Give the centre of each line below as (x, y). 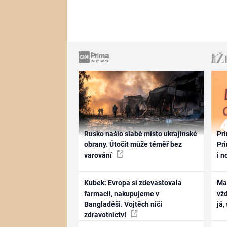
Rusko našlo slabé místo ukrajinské (140, 134)
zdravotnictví (106, 215)
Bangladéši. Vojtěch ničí (123, 204)
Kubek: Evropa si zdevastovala (133, 183)
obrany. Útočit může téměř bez (133, 144)
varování (99, 155)
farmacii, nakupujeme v (121, 194)
